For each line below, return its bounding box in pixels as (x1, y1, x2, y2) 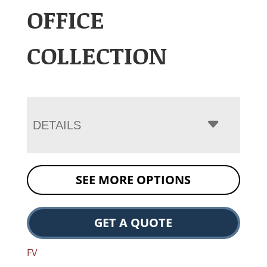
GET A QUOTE (94, 215, 173, 231)
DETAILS (32, 119, 81, 132)
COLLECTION (26, 38, 167, 72)
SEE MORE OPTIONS (76, 172, 191, 188)
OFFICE (26, 2, 104, 36)
